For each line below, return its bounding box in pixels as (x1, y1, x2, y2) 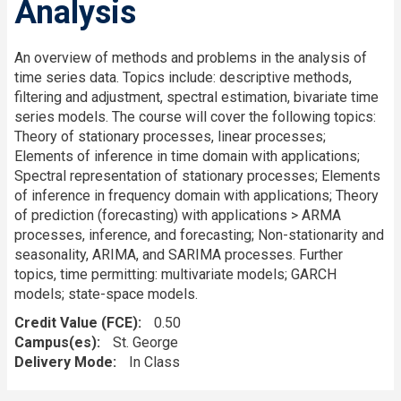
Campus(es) (14, 333, 97, 351)
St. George (113, 333, 178, 351)
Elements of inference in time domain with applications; (14, 147, 360, 165)
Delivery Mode (14, 353, 113, 371)
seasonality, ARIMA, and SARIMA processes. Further (14, 245, 343, 263)
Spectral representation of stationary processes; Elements (14, 166, 380, 184)
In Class (129, 353, 180, 371)
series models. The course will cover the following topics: (14, 107, 376, 125)
